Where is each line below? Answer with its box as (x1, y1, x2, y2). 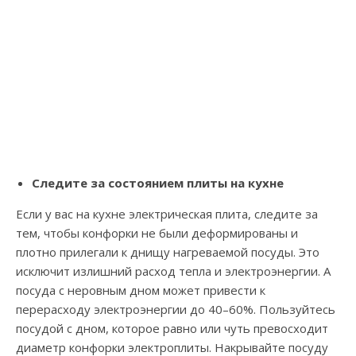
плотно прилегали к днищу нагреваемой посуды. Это (16, 244, 319, 261)
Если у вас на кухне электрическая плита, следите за (16, 206, 318, 222)
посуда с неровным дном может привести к (16, 282, 265, 299)
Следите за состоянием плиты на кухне (32, 175, 284, 192)
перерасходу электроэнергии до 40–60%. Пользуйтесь (16, 301, 335, 318)
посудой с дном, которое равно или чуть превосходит (16, 320, 328, 337)
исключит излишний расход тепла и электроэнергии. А (16, 263, 331, 280)
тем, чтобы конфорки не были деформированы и (16, 225, 298, 242)
